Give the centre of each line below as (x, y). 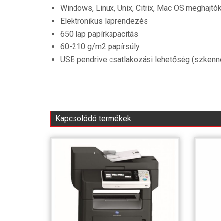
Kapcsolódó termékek (93, 119)
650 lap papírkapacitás (99, 34)
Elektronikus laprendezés (104, 21)
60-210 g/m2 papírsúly (100, 47)
